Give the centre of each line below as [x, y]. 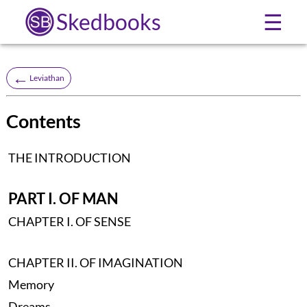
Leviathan [47, 77]
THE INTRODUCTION [69, 158]
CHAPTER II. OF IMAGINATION [95, 263]
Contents [43, 121]
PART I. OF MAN [63, 199]
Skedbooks [108, 22]
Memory [31, 285]
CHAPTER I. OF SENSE [69, 222]
